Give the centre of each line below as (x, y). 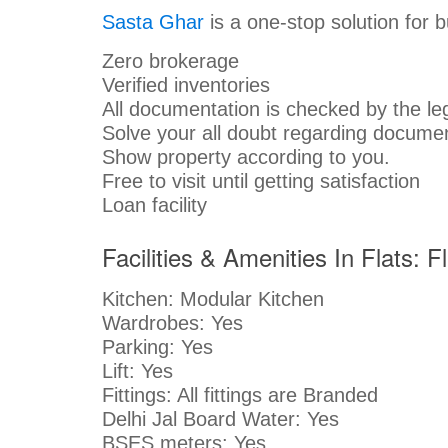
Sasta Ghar (156, 21)
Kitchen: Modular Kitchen (216, 298)
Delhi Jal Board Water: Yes (220, 418)
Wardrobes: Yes (172, 322)
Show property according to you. (246, 156)
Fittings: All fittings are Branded (240, 394)
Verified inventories (186, 84)
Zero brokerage (170, 60)
